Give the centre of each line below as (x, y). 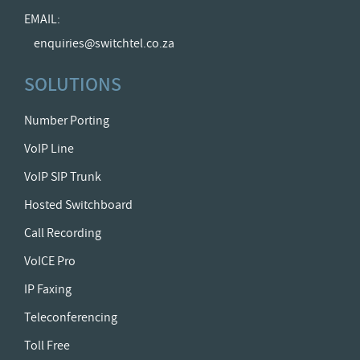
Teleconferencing (71, 317)
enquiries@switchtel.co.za (104, 43)
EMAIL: (42, 19)
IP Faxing (48, 289)
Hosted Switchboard (78, 205)
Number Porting (67, 121)
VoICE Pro (50, 261)
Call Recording (63, 233)
